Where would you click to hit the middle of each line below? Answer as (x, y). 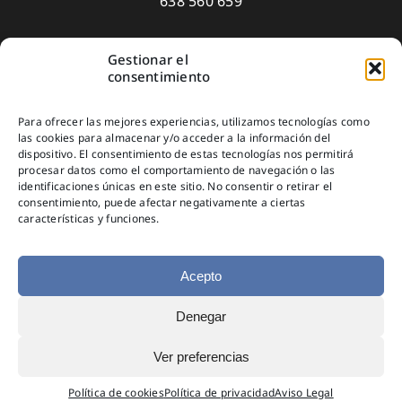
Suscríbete (201, 163)
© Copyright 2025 (201, 339)
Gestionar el (148, 59)
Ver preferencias (201, 356)
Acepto (201, 275)
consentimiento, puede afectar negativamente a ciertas (162, 202)
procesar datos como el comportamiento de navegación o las (177, 170)
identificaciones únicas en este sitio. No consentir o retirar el (175, 186)
